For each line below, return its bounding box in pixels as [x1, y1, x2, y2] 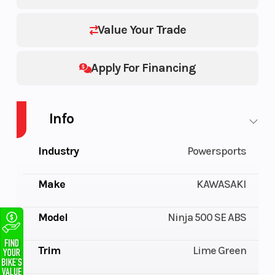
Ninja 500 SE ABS [168, 211, 247, 225]
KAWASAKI [196, 177, 247, 192]
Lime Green [193, 244, 247, 258]
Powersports [187, 144, 247, 158]
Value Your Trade [97, 23, 186, 37]
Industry [37, 144, 79, 158]
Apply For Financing [91, 61, 196, 76]
